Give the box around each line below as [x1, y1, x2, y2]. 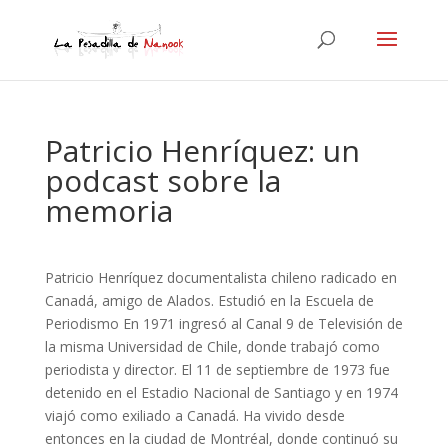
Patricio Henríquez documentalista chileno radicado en [44, 268, 397, 287]
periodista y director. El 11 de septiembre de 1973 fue [44, 360, 390, 379]
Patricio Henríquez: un [44, 130, 360, 171]
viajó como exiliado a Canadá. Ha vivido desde [44, 406, 345, 425]
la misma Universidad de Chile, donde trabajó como [44, 337, 380, 356]
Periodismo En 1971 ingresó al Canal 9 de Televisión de [44, 314, 403, 333]
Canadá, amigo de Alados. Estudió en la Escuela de [44, 291, 374, 310]
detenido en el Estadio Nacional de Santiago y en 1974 [44, 383, 398, 402]
